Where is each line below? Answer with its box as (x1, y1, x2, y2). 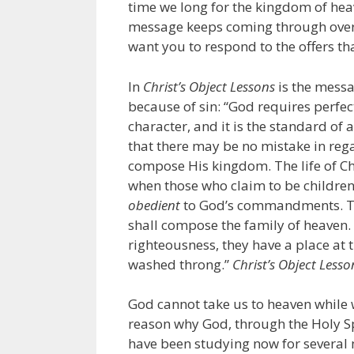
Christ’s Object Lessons (143, 77, 275, 96)
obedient (128, 195, 180, 214)
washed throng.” (128, 254, 232, 273)
